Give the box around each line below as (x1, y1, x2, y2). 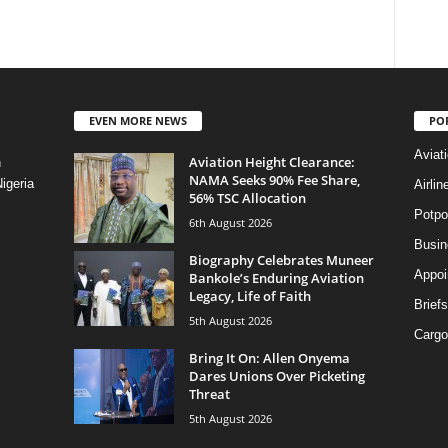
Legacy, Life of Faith (188, 286, 311, 305)
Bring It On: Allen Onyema (188, 348, 350, 367)
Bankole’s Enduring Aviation (188, 268, 364, 287)
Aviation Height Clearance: (188, 152, 355, 171)
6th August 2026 (188, 214, 272, 230)
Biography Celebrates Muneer (188, 250, 374, 269)
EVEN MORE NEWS (88, 112, 187, 128)
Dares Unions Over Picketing (188, 366, 365, 385)
